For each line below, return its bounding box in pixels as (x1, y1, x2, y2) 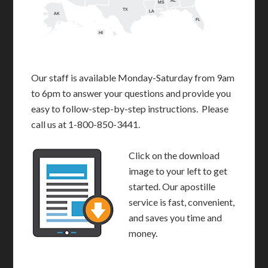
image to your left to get (129, 165, 228, 176)
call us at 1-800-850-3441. (31, 118, 141, 130)
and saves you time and (129, 211, 223, 223)
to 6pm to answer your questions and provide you (31, 87, 232, 99)
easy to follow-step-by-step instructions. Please (31, 102, 229, 114)
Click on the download (129, 149, 220, 161)
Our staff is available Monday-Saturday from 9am (31, 71, 235, 83)
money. (129, 227, 158, 239)
